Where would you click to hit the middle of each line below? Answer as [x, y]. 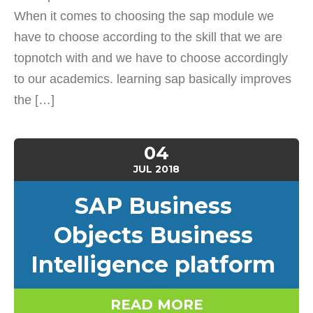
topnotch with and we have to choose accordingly [151, 58]
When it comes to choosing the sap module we [144, 16]
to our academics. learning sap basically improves [153, 79]
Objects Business [153, 235]
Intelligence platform [153, 264]
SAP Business [153, 206]
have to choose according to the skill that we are [148, 37]
